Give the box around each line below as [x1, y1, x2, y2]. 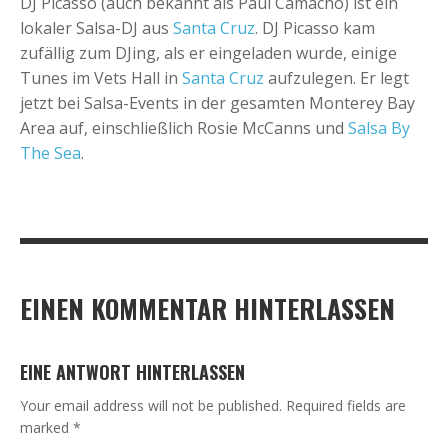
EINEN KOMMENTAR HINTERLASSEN [20, 288, 395, 328]
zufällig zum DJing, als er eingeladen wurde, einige [20, 41, 397, 64]
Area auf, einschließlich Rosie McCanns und [20, 116, 348, 139]
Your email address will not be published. [20, 395, 282, 415]
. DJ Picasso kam [255, 16, 375, 39]
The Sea [20, 141, 81, 164]
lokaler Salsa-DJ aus [20, 16, 173, 39]
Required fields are [286, 395, 406, 415]
